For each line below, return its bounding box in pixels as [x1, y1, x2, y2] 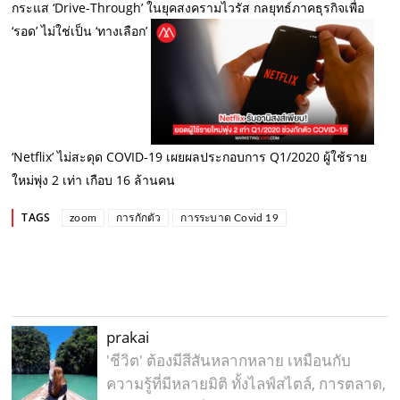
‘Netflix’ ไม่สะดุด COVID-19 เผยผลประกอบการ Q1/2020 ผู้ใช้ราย [12, 147, 368, 165]
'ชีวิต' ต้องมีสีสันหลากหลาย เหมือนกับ [106, 349, 352, 371]
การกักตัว [116, 212, 162, 223]
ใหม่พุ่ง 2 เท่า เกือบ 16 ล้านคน [12, 171, 176, 188]
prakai [106, 326, 150, 347]
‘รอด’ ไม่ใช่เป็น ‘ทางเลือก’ [12, 21, 148, 39]
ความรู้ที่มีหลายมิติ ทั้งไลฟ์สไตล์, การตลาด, [106, 372, 387, 394]
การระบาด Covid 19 [180, 212, 279, 223]
